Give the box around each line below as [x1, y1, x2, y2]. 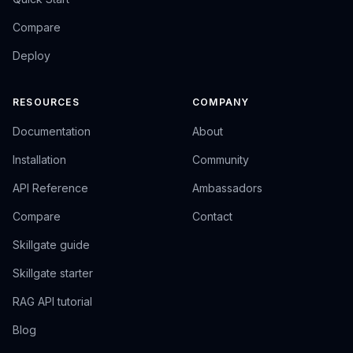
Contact [192, 210, 232, 223]
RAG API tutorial [13, 295, 92, 308]
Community [192, 153, 249, 166]
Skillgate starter [13, 266, 93, 280]
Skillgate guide [13, 238, 90, 251]
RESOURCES [13, 96, 80, 108]
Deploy [13, 49, 50, 62]
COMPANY [192, 96, 250, 108]
